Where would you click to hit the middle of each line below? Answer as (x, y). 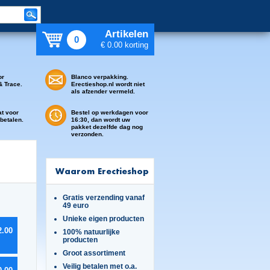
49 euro (75, 205)
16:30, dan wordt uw (101, 120)
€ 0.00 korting (124, 45)
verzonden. (87, 134)
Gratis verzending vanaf (103, 197)
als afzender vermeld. (103, 91)
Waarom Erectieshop (102, 171)
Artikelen (127, 34)
